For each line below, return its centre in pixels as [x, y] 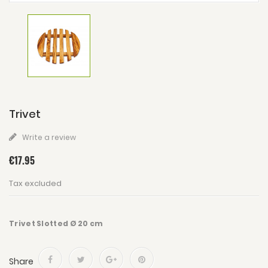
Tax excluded [35, 183]
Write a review [48, 137]
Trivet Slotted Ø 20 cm [56, 223]
